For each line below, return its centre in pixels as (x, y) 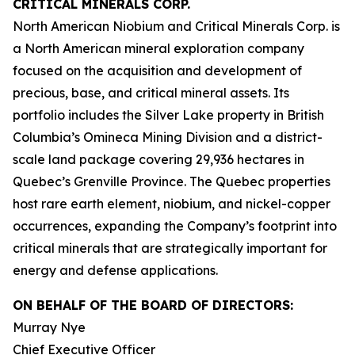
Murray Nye (49, 327)
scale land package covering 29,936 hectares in (158, 159)
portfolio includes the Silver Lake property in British (168, 115)
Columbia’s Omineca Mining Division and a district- (168, 137)
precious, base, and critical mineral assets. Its (151, 93)
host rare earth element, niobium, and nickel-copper (172, 204)
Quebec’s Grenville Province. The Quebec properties (172, 181)
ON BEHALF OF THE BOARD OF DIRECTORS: (153, 305)
